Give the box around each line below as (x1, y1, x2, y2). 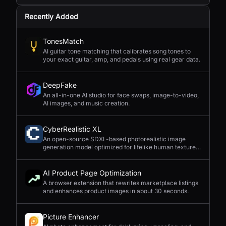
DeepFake (43, 81, 77, 89)
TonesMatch (43, 37, 84, 45)
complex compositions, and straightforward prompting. (43, 151, 199, 159)
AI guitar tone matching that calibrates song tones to (43, 47, 191, 55)
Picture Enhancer (43, 212, 99, 221)
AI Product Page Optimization (43, 168, 141, 177)
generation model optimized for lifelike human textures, (43, 143, 200, 151)
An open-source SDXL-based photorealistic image (43, 135, 186, 143)
